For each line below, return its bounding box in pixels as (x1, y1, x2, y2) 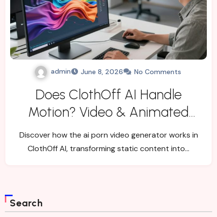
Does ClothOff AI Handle (35, 86, 182, 103)
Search (9, 197, 44, 209)
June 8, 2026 (80, 67, 123, 77)
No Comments (134, 67, 181, 77)
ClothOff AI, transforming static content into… (28, 143, 189, 154)
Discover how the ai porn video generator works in (19, 130, 198, 140)
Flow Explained (64, 121, 153, 138)
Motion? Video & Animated (28, 104, 189, 121)
